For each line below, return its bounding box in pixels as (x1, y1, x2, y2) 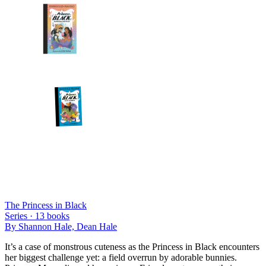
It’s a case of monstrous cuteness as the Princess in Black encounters (5, 241, 259, 252)
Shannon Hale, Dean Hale (18, 221, 117, 232)
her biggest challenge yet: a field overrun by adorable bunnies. (5, 252, 237, 262)
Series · (5, 210, 35, 221)
